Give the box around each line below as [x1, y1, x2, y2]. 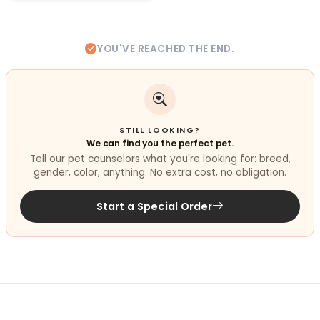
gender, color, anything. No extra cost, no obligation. [34, 166, 286, 180]
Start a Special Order [96, 199, 213, 214]
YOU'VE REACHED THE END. [97, 42, 235, 56]
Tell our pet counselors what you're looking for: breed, [29, 152, 291, 166]
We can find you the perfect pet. [86, 136, 234, 149]
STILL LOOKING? [119, 124, 201, 136]
